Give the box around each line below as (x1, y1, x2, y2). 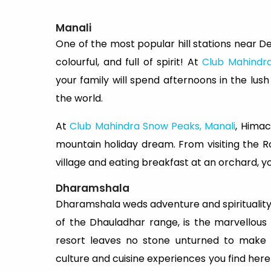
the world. (56, 91, 103, 105)
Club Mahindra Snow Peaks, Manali (70, 119, 236, 133)
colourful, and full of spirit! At (56, 54, 203, 69)
